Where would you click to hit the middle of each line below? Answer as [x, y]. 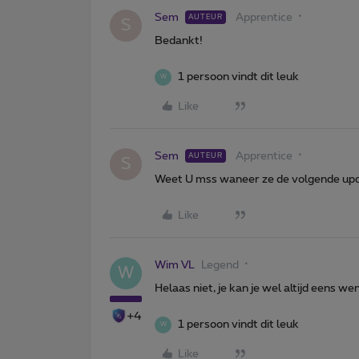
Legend [220, 265]
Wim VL [175, 265]
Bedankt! [179, 40]
